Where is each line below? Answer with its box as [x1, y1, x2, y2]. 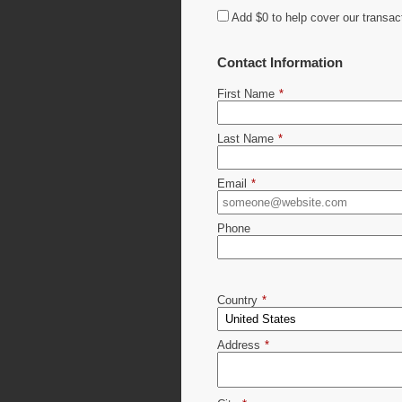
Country [216, 293, 258, 307]
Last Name [216, 131, 274, 145]
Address [216, 337, 260, 352]
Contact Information [216, 54, 343, 70]
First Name [216, 86, 275, 100]
